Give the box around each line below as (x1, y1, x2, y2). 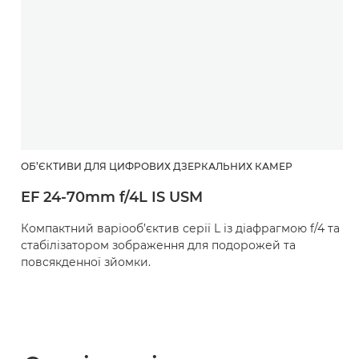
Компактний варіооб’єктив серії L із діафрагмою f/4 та (21, 220, 340, 236)
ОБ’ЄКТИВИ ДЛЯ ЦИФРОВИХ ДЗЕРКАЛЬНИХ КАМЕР (21, 159, 292, 172)
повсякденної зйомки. (21, 254, 151, 269)
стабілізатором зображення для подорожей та (21, 237, 296, 252)
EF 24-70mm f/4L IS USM (21, 188, 203, 206)
